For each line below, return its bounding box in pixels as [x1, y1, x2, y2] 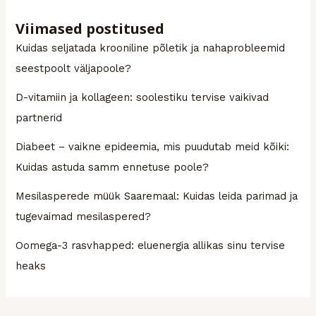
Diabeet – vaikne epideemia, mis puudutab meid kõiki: [16, 140, 290, 153]
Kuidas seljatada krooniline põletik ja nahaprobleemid [16, 41, 286, 54]
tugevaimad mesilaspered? [16, 209, 152, 223]
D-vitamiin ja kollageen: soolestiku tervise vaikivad [16, 90, 269, 104]
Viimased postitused [16, 18, 165, 38]
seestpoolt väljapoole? [16, 61, 132, 75]
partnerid [16, 111, 63, 124]
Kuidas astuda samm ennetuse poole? [16, 160, 209, 174]
